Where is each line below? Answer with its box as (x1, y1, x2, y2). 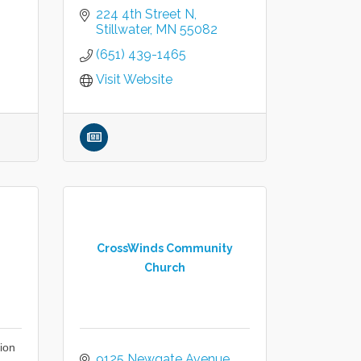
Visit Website (96, 72, 173, 87)
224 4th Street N (96, 6, 195, 22)
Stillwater (96, 22, 151, 37)
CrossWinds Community (97, 241, 234, 255)
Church (144, 260, 186, 274)
